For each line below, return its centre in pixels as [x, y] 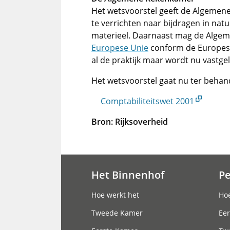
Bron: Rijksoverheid [130, 122]
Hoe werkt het [115, 195]
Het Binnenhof [128, 175]
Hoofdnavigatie [130, 185]
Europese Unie [120, 48]
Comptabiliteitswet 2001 [147, 101]
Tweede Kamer [117, 213]
